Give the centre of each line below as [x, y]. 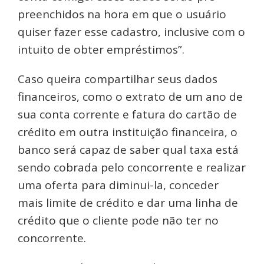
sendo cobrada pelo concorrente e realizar [132, 168]
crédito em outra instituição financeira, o [128, 132]
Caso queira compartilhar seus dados [118, 79]
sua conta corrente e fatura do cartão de [127, 115]
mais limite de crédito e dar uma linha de [128, 203]
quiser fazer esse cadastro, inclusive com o [131, 32]
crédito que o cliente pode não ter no [118, 221]
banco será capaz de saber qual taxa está [128, 150]
